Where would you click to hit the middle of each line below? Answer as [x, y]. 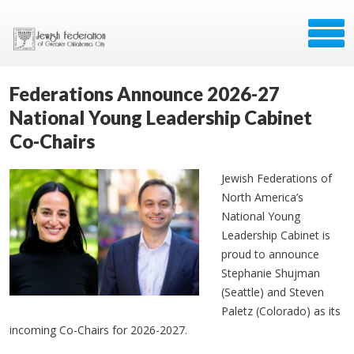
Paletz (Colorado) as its [281, 311]
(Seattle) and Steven [273, 292]
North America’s [262, 197]
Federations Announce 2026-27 [145, 94]
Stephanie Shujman [271, 273]
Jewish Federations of [277, 178]
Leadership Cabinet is [276, 235]
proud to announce [270, 254]
